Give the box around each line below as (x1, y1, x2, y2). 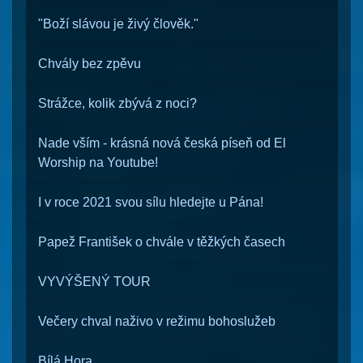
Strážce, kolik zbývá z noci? (38, 96, 197, 110)
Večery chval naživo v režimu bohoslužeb (38, 314, 275, 328)
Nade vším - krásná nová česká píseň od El (38, 136, 286, 150)
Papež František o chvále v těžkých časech (38, 235, 285, 249)
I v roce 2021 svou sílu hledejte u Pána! (38, 195, 263, 209)
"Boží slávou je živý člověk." (38, 17, 199, 31)
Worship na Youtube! (38, 156, 158, 169)
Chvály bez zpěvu (38, 57, 141, 70)
